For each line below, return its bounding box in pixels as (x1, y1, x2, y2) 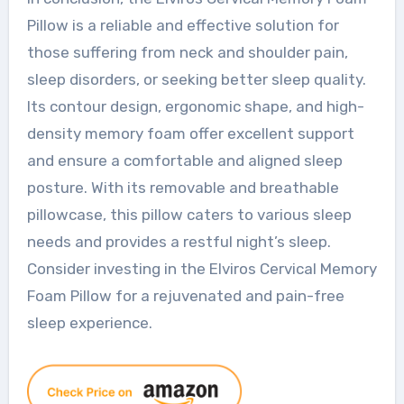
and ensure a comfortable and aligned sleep (26, 151, 343, 170)
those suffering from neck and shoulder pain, (26, 42, 348, 61)
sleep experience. (26, 313, 152, 332)
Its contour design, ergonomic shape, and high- (26, 96, 364, 115)
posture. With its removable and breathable (26, 178, 339, 197)
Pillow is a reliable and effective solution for (26, 15, 339, 34)
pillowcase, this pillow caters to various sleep (26, 205, 352, 224)
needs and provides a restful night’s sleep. (26, 232, 331, 251)
